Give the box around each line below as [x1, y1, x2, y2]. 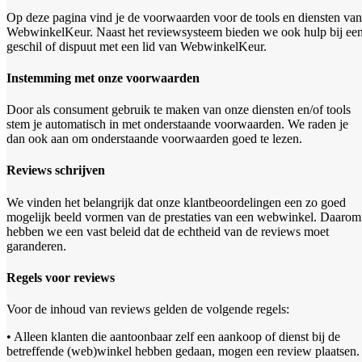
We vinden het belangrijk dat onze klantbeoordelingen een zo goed [6, 195, 346, 209]
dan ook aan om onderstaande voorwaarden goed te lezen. [6, 132, 302, 146]
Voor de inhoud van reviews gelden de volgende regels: [6, 302, 289, 317]
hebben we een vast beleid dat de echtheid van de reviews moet [6, 224, 329, 238]
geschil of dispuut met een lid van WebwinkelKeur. [6, 39, 267, 53]
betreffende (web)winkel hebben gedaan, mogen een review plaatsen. [6, 344, 360, 359]
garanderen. [6, 238, 66, 253]
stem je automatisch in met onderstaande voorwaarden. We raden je [6, 117, 348, 132]
